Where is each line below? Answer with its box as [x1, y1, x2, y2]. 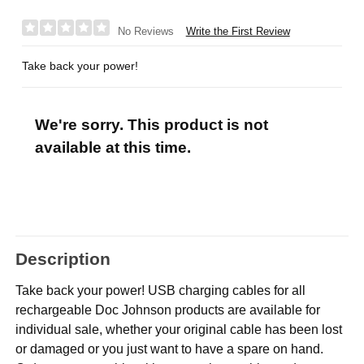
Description [15, 249, 111, 269]
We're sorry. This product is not [34, 116, 268, 134]
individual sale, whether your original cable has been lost [15, 322, 343, 336]
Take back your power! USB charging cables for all [15, 283, 306, 297]
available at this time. [34, 139, 191, 157]
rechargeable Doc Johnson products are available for [15, 302, 321, 317]
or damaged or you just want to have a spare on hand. [15, 341, 324, 356]
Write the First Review [185, 24, 290, 37]
